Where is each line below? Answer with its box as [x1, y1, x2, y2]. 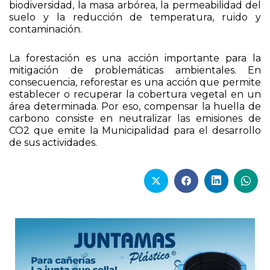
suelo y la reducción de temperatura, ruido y [9, 11, 261, 24]
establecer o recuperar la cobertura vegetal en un [9, 89, 261, 101]
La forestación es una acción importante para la [9, 52, 261, 64]
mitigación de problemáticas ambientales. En [9, 64, 261, 77]
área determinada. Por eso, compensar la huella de [9, 101, 261, 113]
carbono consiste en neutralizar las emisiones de [9, 113, 261, 125]
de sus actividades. [9, 137, 97, 149]
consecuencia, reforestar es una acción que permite [9, 77, 261, 89]
